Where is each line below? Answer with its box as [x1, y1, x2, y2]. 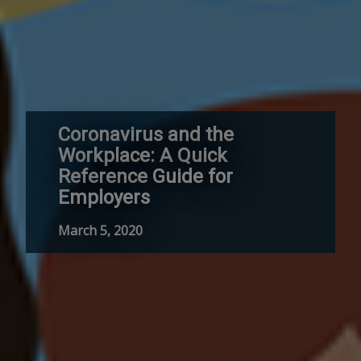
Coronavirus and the [58, 123, 234, 147]
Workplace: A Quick [58, 144, 227, 168]
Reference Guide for [58, 165, 233, 189]
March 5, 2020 [58, 222, 143, 240]
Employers [58, 186, 150, 210]
